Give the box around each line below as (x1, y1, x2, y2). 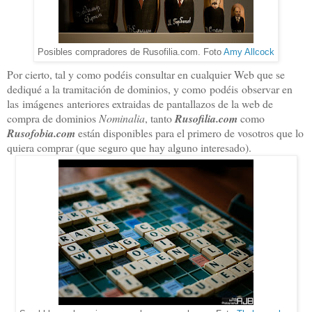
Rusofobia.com (7, 125, 75, 141)
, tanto (145, 111, 175, 126)
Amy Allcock (224, 47, 274, 58)
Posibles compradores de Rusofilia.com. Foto (38, 47, 224, 58)
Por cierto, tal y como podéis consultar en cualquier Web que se (7, 67, 285, 82)
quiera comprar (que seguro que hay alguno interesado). (7, 140, 255, 155)
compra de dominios (7, 111, 99, 126)
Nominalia (99, 111, 145, 126)
